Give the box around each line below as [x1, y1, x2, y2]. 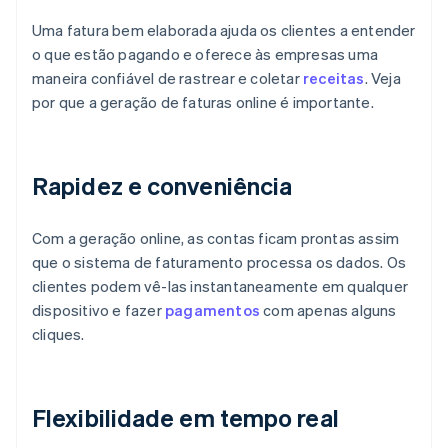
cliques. [32, 324, 85, 345]
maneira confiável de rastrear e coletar [32, 68, 303, 89]
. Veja [364, 68, 401, 89]
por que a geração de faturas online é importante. [32, 92, 374, 113]
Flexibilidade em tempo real [32, 402, 339, 434]
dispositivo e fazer [32, 300, 165, 321]
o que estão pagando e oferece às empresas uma [32, 44, 379, 65]
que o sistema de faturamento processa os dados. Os [32, 252, 407, 273]
